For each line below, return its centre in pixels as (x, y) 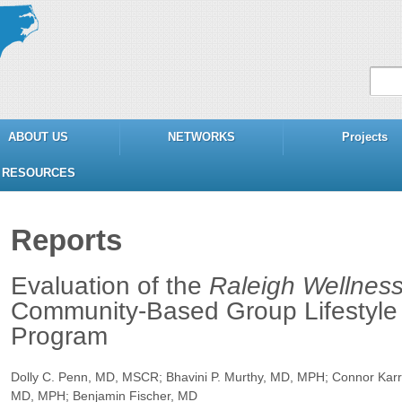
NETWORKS (201, 137)
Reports (66, 240)
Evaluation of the (106, 285)
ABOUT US (38, 137)
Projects (365, 137)
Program (59, 336)
